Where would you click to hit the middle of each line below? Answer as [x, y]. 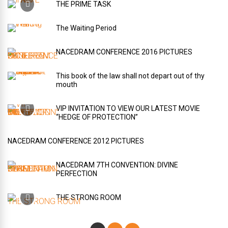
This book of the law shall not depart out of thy [130, 76]
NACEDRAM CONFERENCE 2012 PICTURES [76, 141]
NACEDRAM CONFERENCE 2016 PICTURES [124, 52]
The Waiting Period [86, 28]
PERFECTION [77, 174]
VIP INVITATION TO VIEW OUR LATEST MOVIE [128, 108]
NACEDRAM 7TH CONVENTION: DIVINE [117, 165]
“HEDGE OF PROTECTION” [97, 117]
